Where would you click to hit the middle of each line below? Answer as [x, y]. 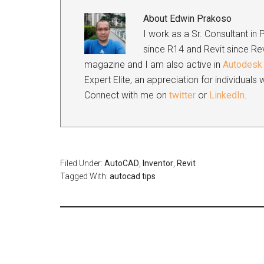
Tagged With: [85, 176]
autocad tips [133, 176]
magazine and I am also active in [154, 65]
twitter [182, 95]
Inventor [158, 163]
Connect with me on [127, 95]
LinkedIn [227, 95]
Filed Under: [82, 163]
